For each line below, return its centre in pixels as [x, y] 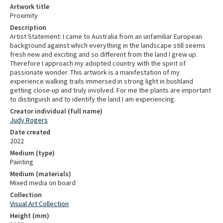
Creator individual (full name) [56, 111]
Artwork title [30, 6]
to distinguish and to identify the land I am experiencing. [93, 99]
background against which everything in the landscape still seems [108, 45]
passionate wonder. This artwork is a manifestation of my [95, 72]
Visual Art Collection [39, 204]
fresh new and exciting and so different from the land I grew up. [104, 54]
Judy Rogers [29, 120]
